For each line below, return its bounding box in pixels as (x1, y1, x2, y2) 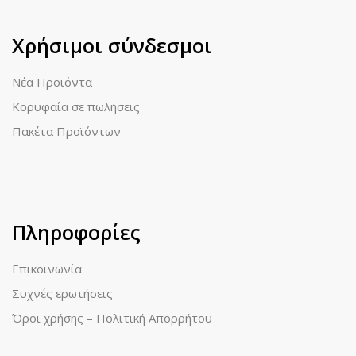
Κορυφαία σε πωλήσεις (12, 99, 140, 115)
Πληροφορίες (12, 219, 140, 246)
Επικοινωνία (12, 261, 82, 277)
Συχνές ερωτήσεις (12, 285, 113, 302)
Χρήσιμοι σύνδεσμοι (12, 32, 212, 60)
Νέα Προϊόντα (12, 74, 92, 91)
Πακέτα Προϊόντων (12, 123, 121, 140)
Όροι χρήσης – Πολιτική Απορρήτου (12, 310, 212, 327)
